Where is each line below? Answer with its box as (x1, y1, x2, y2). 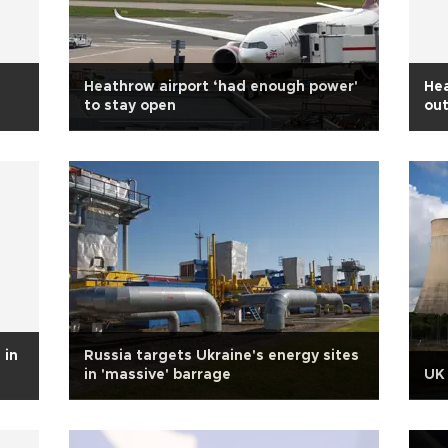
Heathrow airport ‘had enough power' (84, 80, 358, 94)
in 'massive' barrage (84, 368, 231, 382)
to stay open (84, 99, 176, 113)
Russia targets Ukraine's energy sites (84, 349, 359, 363)
